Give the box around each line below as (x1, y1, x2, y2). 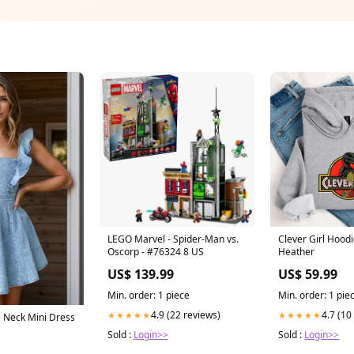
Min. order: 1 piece (107, 288, 190, 303)
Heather (278, 245, 315, 259)
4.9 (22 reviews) (150, 308, 220, 322)
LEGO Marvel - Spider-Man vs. (107, 232, 239, 247)
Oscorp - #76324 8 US (107, 245, 204, 259)
